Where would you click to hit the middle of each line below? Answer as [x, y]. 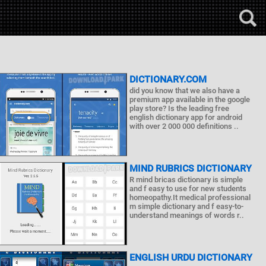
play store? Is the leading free [180, 108]
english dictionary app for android [186, 117]
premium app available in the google [190, 99]
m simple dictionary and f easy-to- [187, 206]
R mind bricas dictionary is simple [186, 180]
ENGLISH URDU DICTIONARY [191, 257]
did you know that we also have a [185, 91]
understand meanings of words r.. [187, 215]
